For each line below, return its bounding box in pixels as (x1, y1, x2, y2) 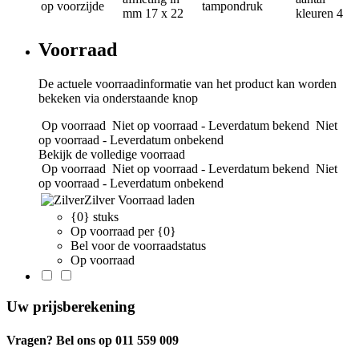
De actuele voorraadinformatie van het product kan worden (38, 76, 337, 91)
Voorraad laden (118, 192, 195, 207)
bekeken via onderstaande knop (38, 91, 198, 105)
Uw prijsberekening (6, 298, 135, 316)
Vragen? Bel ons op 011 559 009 (6, 333, 179, 347)
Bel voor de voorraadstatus (71, 238, 206, 252)
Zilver (84, 192, 115, 207)
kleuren (296, 6, 333, 20)
